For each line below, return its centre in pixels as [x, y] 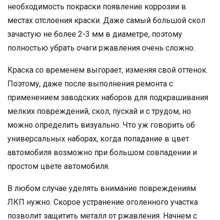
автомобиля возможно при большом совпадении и [102, 152]
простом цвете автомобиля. [58, 166]
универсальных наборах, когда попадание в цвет [98, 138]
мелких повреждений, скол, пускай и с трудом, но [99, 111]
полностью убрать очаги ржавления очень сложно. [101, 48]
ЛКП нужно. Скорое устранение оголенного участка [103, 202]
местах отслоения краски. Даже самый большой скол [106, 20]
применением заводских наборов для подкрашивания [108, 97]
